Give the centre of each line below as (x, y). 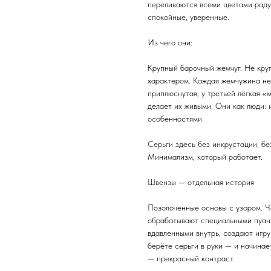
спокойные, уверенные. (188, 17)
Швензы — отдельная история (201, 182)
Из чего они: (170, 42)
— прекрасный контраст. (191, 258)
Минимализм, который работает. (205, 156)
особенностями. (176, 118)
